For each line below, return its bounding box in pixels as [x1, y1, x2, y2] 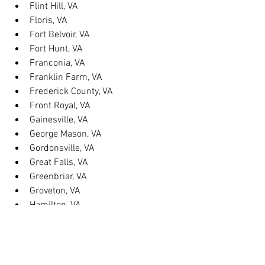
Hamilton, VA [30, 199, 81, 211]
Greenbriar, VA [30, 171, 87, 183]
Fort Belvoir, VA [30, 29, 90, 41]
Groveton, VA [30, 185, 80, 197]
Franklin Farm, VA [30, 72, 102, 83]
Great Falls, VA [30, 157, 88, 169]
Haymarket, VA [30, 228, 88, 240]
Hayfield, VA [30, 214, 77, 225]
